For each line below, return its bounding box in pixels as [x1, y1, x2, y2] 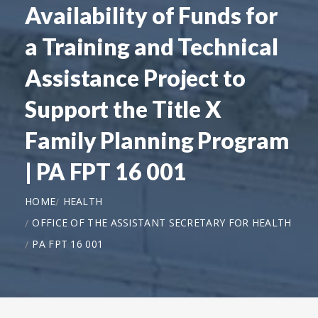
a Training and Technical [25, 32, 278, 60]
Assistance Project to [25, 63, 246, 92]
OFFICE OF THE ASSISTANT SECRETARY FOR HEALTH [32, 215, 292, 229]
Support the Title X [25, 94, 222, 123]
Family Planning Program [25, 126, 289, 154]
